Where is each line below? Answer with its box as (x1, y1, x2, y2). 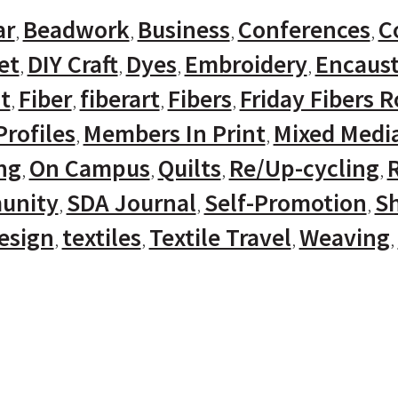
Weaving (298, 221, 390, 253)
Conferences (237, 13, 370, 45)
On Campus (28, 152, 150, 184)
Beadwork (22, 13, 130, 45)
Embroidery (184, 48, 307, 80)
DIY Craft (27, 48, 118, 80)
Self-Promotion (203, 187, 367, 219)
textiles (61, 221, 141, 253)
